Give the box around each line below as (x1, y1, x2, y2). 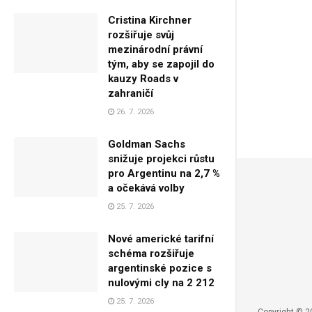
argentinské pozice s (108, 261, 212, 274)
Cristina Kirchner (108, 13, 192, 26)
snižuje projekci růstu (108, 152, 214, 165)
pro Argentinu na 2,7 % (108, 166, 220, 180)
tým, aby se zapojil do (108, 57, 214, 70)
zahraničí (108, 86, 153, 100)
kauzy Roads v (108, 72, 178, 85)
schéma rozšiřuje (108, 247, 194, 260)
